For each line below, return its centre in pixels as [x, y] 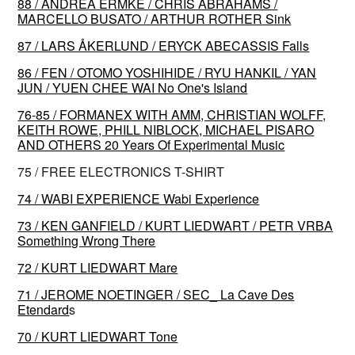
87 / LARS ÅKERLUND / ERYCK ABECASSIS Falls [164, 45]
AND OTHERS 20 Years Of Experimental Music [151, 144]
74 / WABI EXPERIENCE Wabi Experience [139, 198]
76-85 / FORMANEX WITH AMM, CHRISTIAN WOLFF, [172, 114]
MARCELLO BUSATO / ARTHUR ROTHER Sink [155, 18]
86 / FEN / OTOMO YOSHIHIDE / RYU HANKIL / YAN [167, 72]
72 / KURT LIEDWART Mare [98, 267]
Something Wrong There [87, 240]
